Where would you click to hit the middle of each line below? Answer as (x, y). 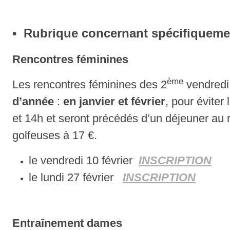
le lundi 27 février (76, 178)
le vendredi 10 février (84, 161)
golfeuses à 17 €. (55, 136)
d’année (35, 102)
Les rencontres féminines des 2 (90, 85)
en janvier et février (114, 102)
